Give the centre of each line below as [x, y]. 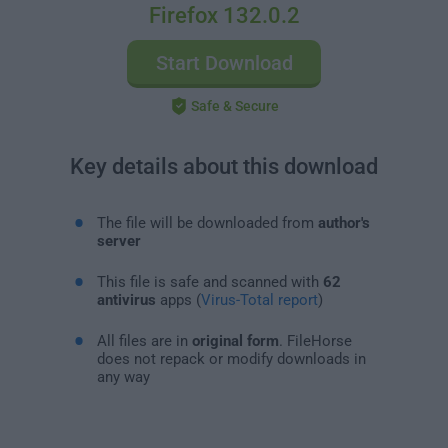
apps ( [178, 299]
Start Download [224, 63]
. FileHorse [315, 340]
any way [123, 376]
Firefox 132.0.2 [224, 15]
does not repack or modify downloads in [231, 358]
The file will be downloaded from [207, 222]
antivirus [126, 299]
